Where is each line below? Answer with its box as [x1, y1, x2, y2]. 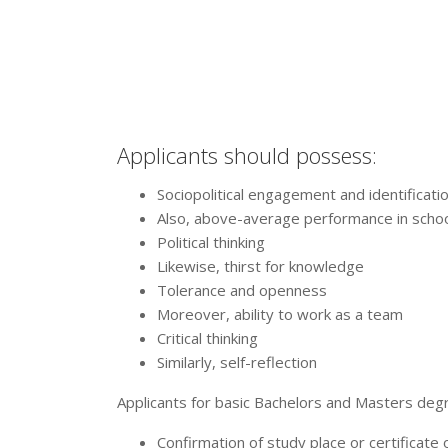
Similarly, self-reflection [157, 352, 317, 372]
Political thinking [157, 232, 265, 252]
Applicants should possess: [117, 140, 377, 170]
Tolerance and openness [157, 280, 327, 300]
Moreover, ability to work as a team [157, 304, 403, 324]
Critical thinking [157, 328, 258, 348]
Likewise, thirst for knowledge [157, 256, 364, 276]
